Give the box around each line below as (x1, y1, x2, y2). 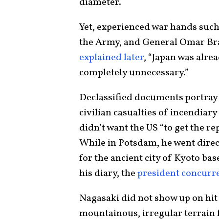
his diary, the (79, 167, 137, 181)
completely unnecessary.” (79, 66, 189, 80)
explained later (79, 51, 144, 65)
